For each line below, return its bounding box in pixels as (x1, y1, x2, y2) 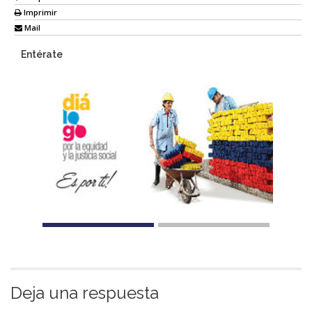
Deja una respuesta (10, 282, 159, 303)
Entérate (21, 49, 63, 61)
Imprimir (22, 7, 57, 18)
